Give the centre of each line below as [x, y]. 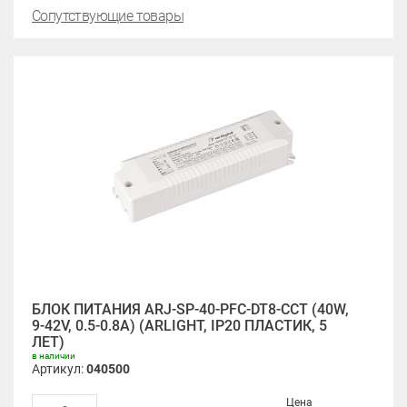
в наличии [54, 356]
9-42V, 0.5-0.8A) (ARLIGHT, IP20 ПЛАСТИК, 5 [179, 326]
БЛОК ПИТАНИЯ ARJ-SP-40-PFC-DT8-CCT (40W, [190, 309]
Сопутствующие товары [108, 16]
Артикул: [59, 369]
